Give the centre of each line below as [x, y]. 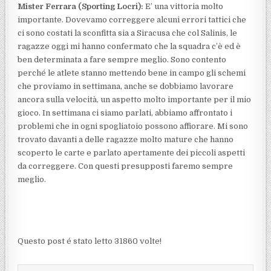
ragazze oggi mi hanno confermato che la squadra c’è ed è [129, 46]
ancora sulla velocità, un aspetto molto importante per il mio [135, 99]
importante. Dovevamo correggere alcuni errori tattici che [132, 19]
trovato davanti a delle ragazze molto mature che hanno [126, 139]
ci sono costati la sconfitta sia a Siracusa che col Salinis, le [128, 33]
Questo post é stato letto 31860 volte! [90, 241]
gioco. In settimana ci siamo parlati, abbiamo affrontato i [125, 113]
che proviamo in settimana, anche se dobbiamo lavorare [126, 86]
